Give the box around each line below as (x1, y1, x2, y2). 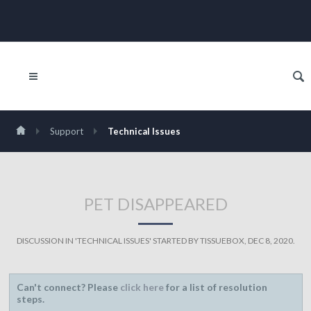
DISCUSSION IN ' (16, 235, 77, 246)
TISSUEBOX (199, 235, 244, 246)
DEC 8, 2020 (247, 235, 293, 246)
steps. (16, 293, 44, 305)
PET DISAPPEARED (83, 194, 228, 214)
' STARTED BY (149, 235, 200, 246)
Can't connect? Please (16, 281, 120, 293)
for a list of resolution (163, 281, 267, 293)
